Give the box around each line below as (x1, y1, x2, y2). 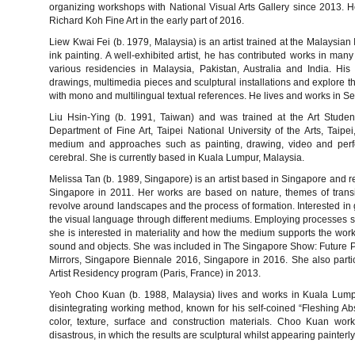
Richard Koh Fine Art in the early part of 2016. (49, 14, 244, 26)
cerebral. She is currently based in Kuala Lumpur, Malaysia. (49, 151, 304, 163)
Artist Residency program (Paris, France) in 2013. (49, 267, 261, 279)
